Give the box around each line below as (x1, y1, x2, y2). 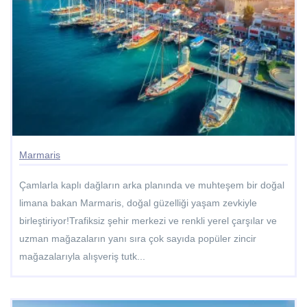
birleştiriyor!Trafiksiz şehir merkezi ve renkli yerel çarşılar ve (19, 214, 277, 226)
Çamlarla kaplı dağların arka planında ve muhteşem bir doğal (19, 179, 284, 191)
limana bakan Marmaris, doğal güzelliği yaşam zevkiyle (19, 197, 257, 208)
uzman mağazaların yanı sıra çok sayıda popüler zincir (19, 232, 256, 244)
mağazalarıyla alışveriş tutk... (19, 250, 145, 262)
